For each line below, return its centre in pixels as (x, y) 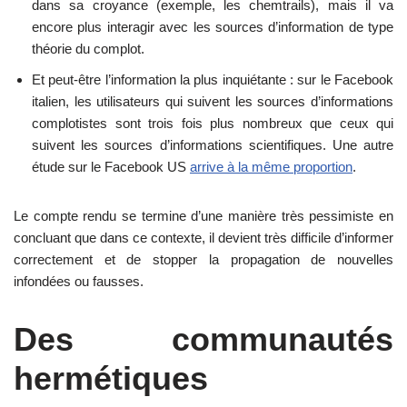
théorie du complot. (88, 49)
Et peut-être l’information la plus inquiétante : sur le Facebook (213, 80)
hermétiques (111, 379)
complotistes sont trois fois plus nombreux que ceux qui (213, 124)
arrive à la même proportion (271, 167)
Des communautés (203, 340)
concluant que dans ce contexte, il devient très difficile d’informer (203, 238)
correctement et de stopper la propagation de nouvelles (203, 260)
